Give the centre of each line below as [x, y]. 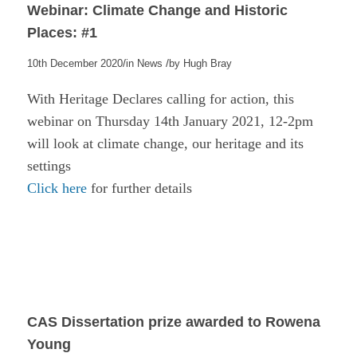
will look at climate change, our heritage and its [165, 143]
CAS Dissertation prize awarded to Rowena [173, 322]
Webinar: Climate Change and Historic [157, 11]
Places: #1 [62, 33]
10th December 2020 [75, 64]
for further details [139, 188]
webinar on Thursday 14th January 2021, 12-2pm [170, 121]
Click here [57, 188]
